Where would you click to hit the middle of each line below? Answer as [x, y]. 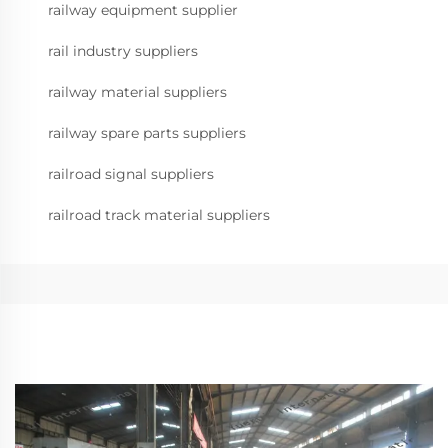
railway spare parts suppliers [147, 133]
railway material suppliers [137, 92]
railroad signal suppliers [131, 174]
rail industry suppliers [123, 51]
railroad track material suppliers [159, 215]
